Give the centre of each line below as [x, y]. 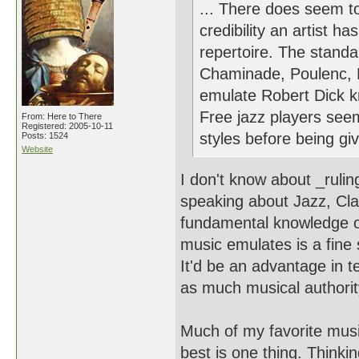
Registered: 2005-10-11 [67, 126]
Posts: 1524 [45, 135]
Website [37, 149]
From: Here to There [62, 116]
